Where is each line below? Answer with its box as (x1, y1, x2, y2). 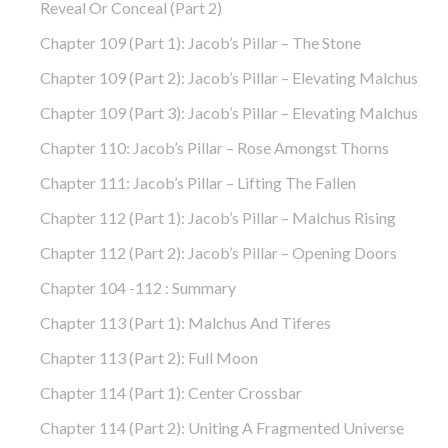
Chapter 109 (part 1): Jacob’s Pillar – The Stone (40, 32, 361, 52)
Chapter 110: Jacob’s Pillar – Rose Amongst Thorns (40, 137, 389, 157)
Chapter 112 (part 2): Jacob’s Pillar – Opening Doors (40, 242, 397, 262)
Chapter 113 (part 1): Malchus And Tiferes (40, 312, 331, 332)
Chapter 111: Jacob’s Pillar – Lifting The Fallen (40, 172, 356, 192)
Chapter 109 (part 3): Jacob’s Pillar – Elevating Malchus (40, 102, 418, 122)
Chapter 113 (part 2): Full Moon (40, 347, 258, 367)
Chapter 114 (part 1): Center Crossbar (40, 382, 302, 402)
